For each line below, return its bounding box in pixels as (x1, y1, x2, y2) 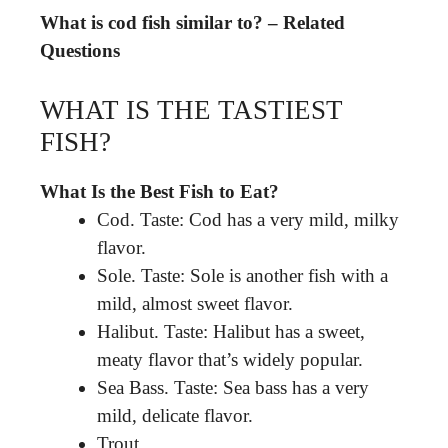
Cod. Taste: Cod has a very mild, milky (97, 208, 399, 230)
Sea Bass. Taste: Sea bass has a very (97, 376, 369, 398)
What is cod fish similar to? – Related (40, 12, 345, 33)
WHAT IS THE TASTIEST (40, 94, 343, 125)
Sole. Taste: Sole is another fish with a (97, 264, 388, 286)
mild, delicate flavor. (97, 404, 253, 426)
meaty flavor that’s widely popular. (97, 348, 363, 370)
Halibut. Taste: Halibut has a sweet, (97, 320, 365, 342)
